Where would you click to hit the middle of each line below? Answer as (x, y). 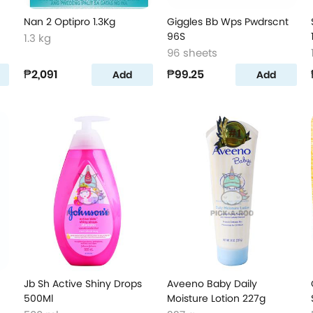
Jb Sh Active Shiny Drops (82, 284)
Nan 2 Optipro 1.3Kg (69, 22)
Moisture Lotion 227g (217, 298)
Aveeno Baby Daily (212, 284)
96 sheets (192, 53)
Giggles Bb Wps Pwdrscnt (228, 22)
